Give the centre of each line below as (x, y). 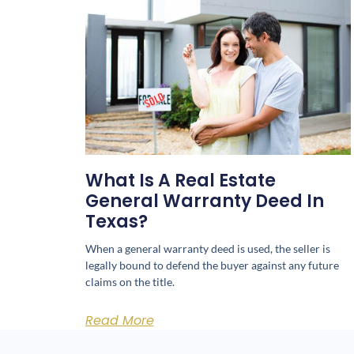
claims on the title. (130, 282)
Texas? (116, 222)
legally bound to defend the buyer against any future (212, 265)
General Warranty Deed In (204, 201)
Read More (119, 321)
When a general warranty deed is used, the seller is (207, 249)
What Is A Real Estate (180, 181)
